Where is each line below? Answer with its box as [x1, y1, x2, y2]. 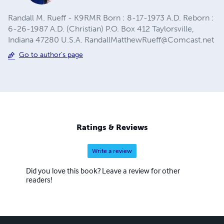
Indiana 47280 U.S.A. [8, 35, 84, 45]
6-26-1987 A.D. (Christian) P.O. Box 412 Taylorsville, [8, 24, 194, 34]
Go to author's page [19, 50, 83, 59]
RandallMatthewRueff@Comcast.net [84, 35, 214, 45]
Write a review [92, 147, 132, 154]
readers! [26, 174, 52, 184]
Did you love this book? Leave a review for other [26, 165, 180, 175]
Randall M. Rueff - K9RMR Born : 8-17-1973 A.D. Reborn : [8, 13, 214, 23]
